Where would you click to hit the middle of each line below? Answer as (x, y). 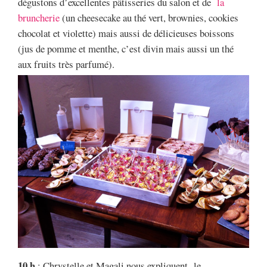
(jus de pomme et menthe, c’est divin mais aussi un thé (126, 49)
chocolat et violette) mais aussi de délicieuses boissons (126, 33)
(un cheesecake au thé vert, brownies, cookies (149, 18)
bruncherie (39, 18)
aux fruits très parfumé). (66, 64)
